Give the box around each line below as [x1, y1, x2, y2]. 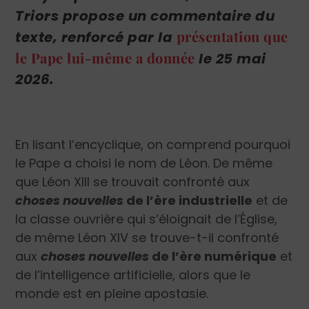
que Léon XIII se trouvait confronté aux [15, 172, 250, 190]
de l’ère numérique [149, 247, 277, 265]
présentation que [176, 27, 288, 46]
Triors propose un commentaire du [15, 6, 275, 26]
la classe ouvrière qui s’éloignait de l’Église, [15, 210, 278, 228]
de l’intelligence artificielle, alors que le [15, 266, 251, 283]
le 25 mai [195, 49, 266, 69]
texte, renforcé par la [15, 28, 177, 48]
